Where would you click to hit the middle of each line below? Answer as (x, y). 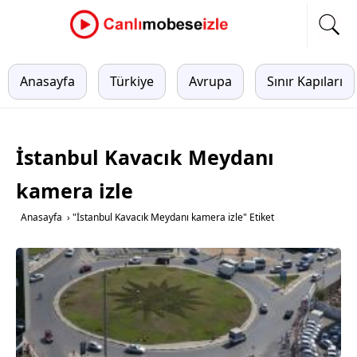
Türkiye (132, 81)
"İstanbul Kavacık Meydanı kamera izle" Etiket (173, 217)
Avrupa (210, 81)
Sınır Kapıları (305, 81)
